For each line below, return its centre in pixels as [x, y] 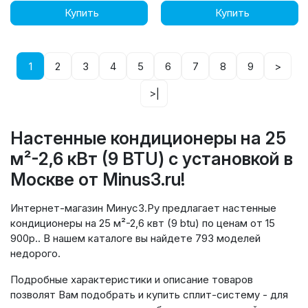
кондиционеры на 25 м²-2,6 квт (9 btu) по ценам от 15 [143, 223]
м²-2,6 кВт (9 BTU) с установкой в [152, 159]
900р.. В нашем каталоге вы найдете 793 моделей [135, 238]
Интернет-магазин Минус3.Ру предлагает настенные [143, 208]
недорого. [35, 253]
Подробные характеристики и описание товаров [132, 279]
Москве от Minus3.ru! [98, 179]
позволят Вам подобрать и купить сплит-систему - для [149, 295]
